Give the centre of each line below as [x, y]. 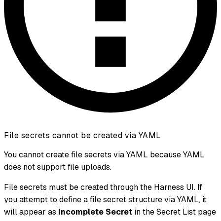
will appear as [31, 212]
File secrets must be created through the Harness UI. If [103, 187]
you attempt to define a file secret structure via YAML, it [105, 200]
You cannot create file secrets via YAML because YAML [104, 155]
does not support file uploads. [58, 167]
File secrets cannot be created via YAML [83, 136]
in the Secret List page [174, 212]
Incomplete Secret [95, 212]
